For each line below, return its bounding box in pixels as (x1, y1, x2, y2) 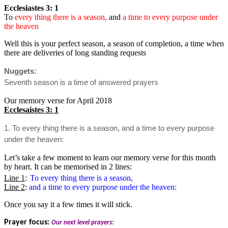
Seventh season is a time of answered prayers (4, 78, 160, 87)
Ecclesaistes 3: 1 (4, 105, 59, 114)
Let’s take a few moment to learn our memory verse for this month (4, 153, 216, 162)
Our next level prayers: (51, 219, 116, 226)
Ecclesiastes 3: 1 (4, 4, 59, 12)
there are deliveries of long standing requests (4, 48, 146, 57)
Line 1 (4, 174, 25, 183)
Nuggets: (4, 67, 39, 75)
